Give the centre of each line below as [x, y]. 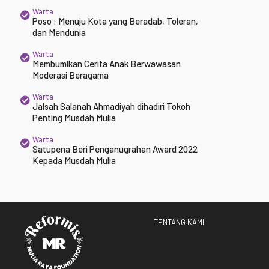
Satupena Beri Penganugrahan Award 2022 [115, 149]
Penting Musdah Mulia [74, 118]
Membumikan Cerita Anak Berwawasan [106, 64]
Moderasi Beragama [70, 75]
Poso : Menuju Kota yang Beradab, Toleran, [115, 21]
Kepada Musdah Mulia [74, 160]
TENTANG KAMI [179, 222]
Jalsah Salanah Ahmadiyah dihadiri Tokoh [111, 106]
